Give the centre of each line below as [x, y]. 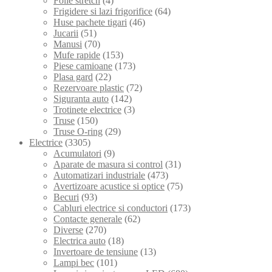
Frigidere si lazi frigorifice [103, 11]
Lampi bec [74, 262]
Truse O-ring [78, 131]
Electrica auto [80, 240]
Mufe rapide [77, 55]
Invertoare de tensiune [96, 251]
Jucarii [66, 33]
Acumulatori [77, 153]
